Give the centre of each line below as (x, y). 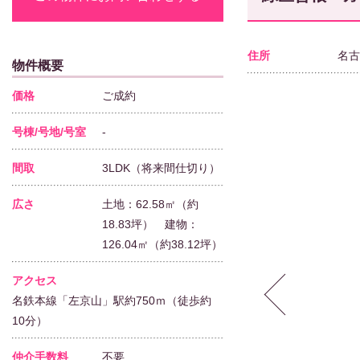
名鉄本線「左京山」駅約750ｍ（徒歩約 (112, 301)
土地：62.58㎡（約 (150, 204)
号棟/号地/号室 (49, 132)
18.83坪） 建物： (150, 224)
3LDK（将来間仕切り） (161, 168)
